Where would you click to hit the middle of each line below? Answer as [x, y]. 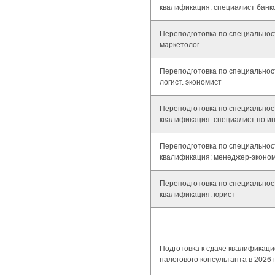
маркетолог [180, 45]
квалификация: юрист [197, 195]
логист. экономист [191, 82]
